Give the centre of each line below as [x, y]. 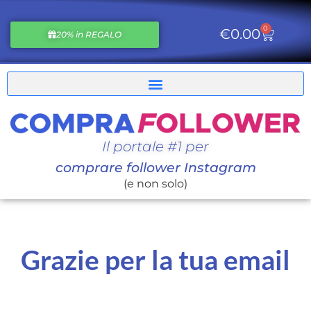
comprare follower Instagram [155, 167]
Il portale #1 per [155, 146]
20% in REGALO [89, 34]
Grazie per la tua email [155, 259]
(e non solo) [155, 183]
